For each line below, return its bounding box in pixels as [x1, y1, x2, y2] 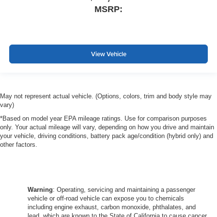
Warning [28, 186, 53, 193]
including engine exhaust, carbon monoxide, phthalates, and [28, 203, 196, 211]
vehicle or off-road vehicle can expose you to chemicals [28, 194, 184, 202]
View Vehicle [91, 49, 126, 59]
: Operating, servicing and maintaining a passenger [53, 186, 195, 193]
